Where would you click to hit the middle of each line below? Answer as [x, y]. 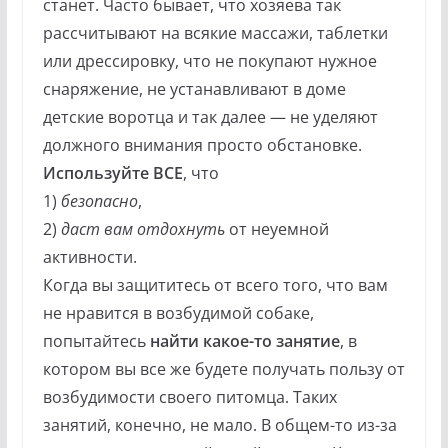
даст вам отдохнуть [142, 228]
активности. [89, 256]
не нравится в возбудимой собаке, [178, 312]
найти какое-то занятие [244, 340]
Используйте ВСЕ [112, 172]
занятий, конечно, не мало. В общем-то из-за [219, 424]
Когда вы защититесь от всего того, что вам [215, 284]
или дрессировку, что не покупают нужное [209, 60]
